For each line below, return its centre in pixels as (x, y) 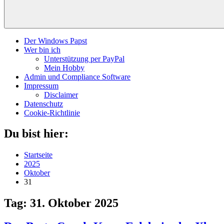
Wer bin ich (42, 49)
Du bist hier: (36, 134)
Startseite (38, 155)
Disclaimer (61, 94)
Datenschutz (43, 103)
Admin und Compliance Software (77, 76)
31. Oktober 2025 (74, 203)
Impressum (41, 85)
